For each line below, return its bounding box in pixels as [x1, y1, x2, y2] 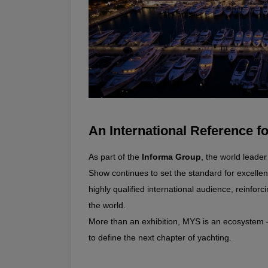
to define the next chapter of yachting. [89, 233, 232, 243]
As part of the [89, 152, 142, 162]
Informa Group [142, 152, 201, 162]
